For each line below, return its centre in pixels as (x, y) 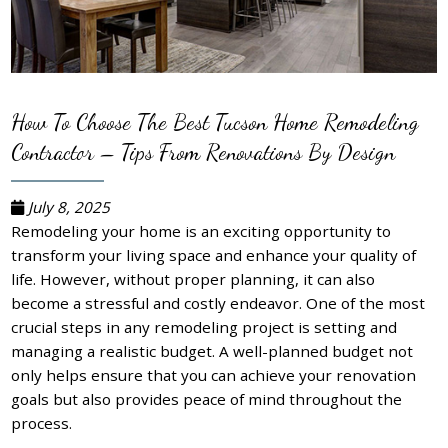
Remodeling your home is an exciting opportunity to (201, 230)
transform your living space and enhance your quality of (214, 254)
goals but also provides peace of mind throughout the (207, 398)
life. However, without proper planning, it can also (193, 278)
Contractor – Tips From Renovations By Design (203, 152)
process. (42, 422)
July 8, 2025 (67, 206)
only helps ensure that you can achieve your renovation (214, 374)
